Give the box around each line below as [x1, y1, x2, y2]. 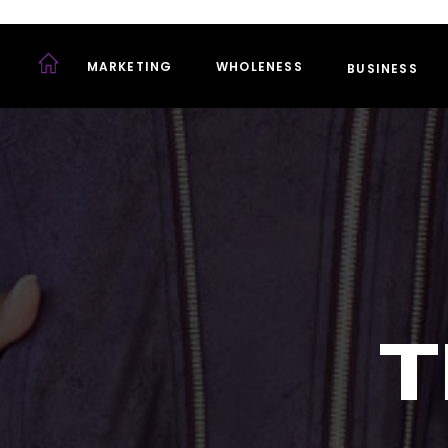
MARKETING [86, 58, 173, 75]
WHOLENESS [216, 58, 303, 75]
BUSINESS [347, 60, 418, 77]
